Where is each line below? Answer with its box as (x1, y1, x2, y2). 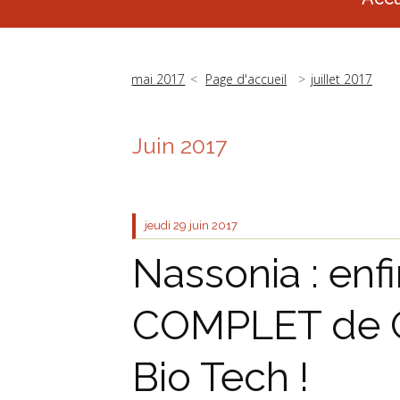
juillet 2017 (310, 70, 372, 87)
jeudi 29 (145, 218, 187, 232)
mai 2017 (131, 70, 186, 87)
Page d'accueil (205, 70, 287, 87)
